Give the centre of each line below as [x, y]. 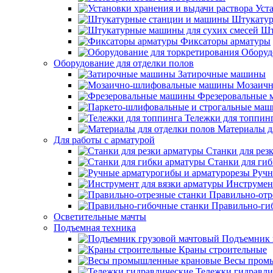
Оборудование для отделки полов [124, 63]
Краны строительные [223, 250]
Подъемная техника [95, 228]
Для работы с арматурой [104, 140]
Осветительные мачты [100, 217]
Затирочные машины [222, 74]
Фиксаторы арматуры [225, 41]
